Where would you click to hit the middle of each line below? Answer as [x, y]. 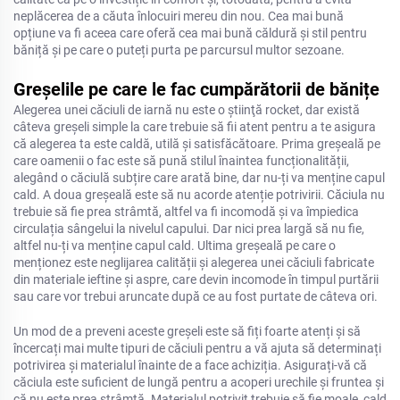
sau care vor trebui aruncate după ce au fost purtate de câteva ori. [196, 296]
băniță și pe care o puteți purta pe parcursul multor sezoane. [179, 50]
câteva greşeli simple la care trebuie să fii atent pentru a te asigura [195, 127]
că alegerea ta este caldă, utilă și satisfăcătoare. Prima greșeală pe [197, 144]
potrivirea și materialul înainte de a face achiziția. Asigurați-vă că [190, 365]
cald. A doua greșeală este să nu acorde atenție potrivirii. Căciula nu [199, 195]
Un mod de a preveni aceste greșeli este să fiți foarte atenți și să [187, 331]
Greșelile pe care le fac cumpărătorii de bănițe [196, 89]
